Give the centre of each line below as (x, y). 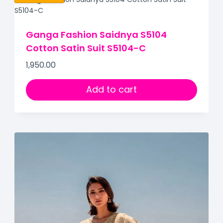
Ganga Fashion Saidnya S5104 (97, 35)
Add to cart (111, 90)
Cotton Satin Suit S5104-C (86, 48)
